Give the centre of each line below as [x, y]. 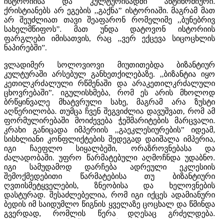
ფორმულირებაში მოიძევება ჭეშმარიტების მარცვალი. [109, 120]
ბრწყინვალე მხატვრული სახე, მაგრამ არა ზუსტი [109, 102]
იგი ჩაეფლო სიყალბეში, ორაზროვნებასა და [109, 148]
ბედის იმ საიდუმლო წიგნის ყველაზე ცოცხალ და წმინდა [109, 204]
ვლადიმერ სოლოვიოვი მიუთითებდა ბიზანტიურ [109, 65]
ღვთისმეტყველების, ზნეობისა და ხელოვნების [109, 185]
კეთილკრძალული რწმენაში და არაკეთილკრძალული [109, 83]
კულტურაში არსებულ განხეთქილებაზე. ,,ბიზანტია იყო [109, 74]
